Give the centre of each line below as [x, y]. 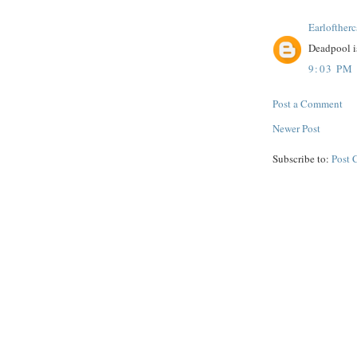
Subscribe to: [302, 158]
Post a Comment [308, 103]
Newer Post [296, 128]
